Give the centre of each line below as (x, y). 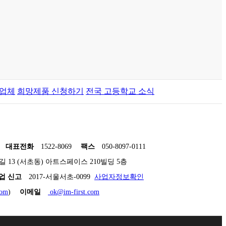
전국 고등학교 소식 (120, 91)
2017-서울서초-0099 (62, 177)
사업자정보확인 (119, 177)
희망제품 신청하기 (50, 91)
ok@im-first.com (74, 192)
